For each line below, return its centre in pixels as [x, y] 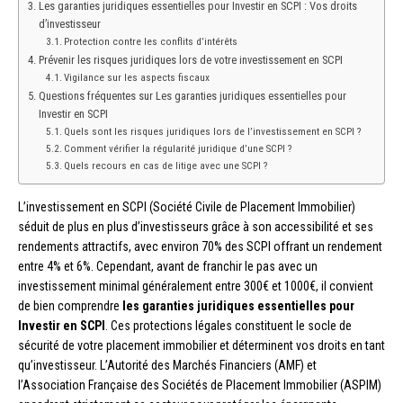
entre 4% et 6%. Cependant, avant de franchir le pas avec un [168, 266]
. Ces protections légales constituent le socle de [228, 325]
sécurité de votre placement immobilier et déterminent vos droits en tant [201, 345]
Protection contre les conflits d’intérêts [151, 41]
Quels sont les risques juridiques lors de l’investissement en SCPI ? [213, 131]
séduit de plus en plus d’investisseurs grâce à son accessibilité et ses [196, 226]
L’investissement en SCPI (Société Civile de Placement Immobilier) [187, 206]
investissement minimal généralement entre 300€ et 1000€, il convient [196, 286]
